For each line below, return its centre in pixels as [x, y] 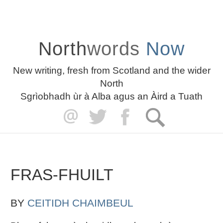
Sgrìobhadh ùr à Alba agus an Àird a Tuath [111, 96]
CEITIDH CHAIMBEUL [80, 203]
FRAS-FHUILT [62, 175]
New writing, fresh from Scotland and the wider [111, 70]
